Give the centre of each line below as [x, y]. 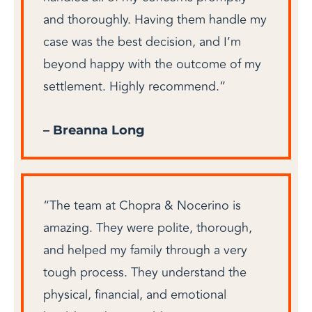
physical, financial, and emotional [135, 295]
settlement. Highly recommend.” [134, 86]
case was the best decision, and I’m [142, 41]
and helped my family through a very [145, 250]
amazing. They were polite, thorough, [148, 228]
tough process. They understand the [145, 272]
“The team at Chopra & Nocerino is [142, 205]
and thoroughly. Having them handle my [155, 19]
